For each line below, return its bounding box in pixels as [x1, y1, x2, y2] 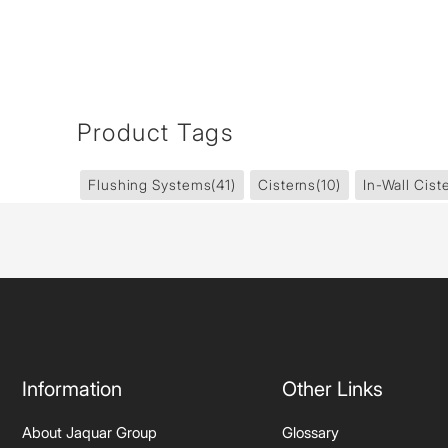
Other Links [282, 377, 383, 401]
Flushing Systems [88, 176, 212, 193]
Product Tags [77, 118, 233, 147]
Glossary [282, 423, 339, 442]
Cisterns [258, 176, 317, 193]
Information [22, 377, 122, 401]
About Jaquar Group [22, 423, 157, 442]
